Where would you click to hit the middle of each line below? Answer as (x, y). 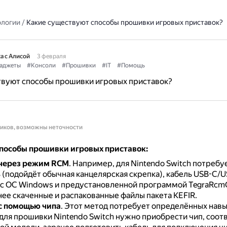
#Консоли (41, 65)
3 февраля (51, 56)
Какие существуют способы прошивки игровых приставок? (124, 22)
